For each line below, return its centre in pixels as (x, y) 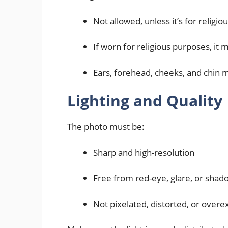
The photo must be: (106, 127)
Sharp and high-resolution (144, 152)
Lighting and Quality (145, 101)
